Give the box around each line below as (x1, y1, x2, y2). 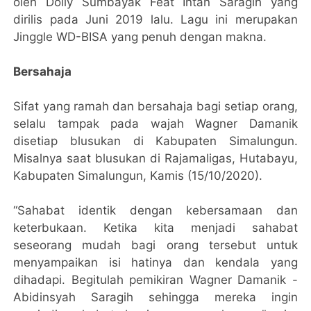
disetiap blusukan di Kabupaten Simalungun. (13, 133, 298, 148)
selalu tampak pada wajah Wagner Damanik (13, 116, 298, 131)
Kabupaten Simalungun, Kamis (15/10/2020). (13, 168, 263, 183)
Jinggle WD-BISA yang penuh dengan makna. (13, 29, 271, 44)
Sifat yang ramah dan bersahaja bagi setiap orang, (13, 99, 298, 113)
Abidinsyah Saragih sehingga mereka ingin (13, 289, 298, 304)
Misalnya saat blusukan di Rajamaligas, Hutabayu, (13, 151, 298, 165)
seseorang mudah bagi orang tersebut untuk (13, 237, 298, 252)
